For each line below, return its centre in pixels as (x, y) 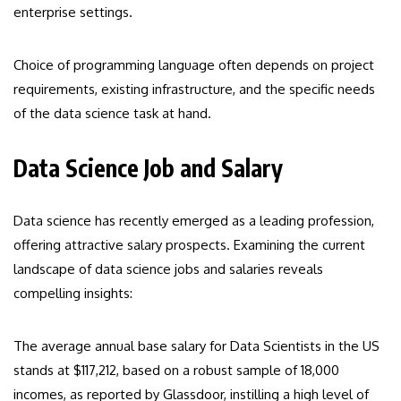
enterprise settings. (73, 12)
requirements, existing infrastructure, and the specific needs (194, 89)
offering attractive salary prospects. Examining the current (189, 244)
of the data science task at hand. (112, 113)
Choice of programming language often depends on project (194, 64)
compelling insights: (73, 293)
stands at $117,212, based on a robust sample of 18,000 (176, 370)
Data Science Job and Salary (148, 167)
